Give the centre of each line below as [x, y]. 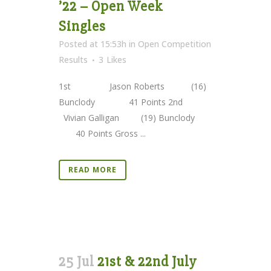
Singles [82, 26]
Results [73, 59]
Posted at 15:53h [93, 44]
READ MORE [93, 169]
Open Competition [175, 44]
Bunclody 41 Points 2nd [134, 102]
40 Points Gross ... [102, 133]
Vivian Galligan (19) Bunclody [135, 117]
